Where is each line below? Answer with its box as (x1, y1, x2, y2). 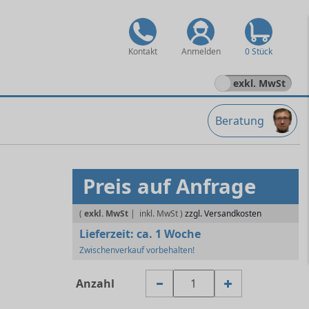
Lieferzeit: (79, 226, 137, 241)
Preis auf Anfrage (82, 172, 256, 200)
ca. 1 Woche (136, 226, 201, 241)
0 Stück (245, 46, 272, 57)
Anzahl (75, 276, 114, 291)
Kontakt (128, 46, 157, 57)
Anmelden (181, 46, 221, 57)
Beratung (215, 113, 264, 128)
